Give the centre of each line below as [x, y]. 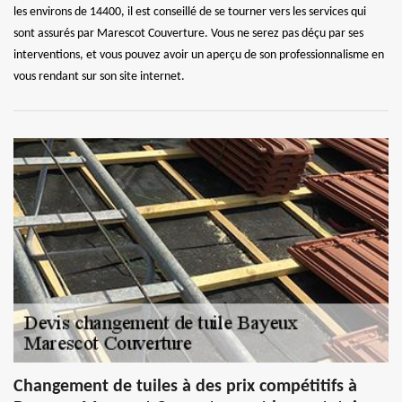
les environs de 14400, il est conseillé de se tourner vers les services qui [190, 12]
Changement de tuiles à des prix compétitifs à [185, 386]
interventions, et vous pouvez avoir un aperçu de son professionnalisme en [199, 55]
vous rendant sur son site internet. [99, 76]
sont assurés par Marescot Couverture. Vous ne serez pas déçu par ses [188, 33]
